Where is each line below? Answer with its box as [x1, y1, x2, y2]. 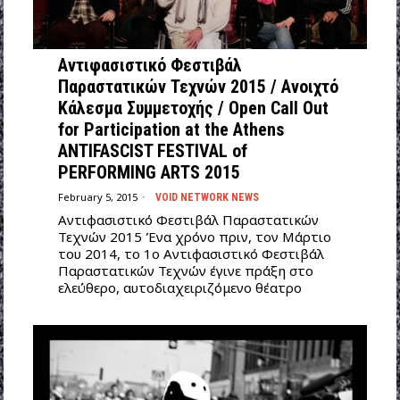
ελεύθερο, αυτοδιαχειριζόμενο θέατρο [57, 278, 302, 296]
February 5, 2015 [57, 190, 137, 204]
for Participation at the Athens [57, 118, 284, 140]
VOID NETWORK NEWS [154, 190, 259, 204]
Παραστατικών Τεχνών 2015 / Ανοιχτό [57, 75, 338, 97]
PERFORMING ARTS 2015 [57, 161, 240, 183]
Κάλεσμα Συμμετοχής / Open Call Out [57, 96, 329, 119]
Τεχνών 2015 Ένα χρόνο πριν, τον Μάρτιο [57, 227, 331, 246]
